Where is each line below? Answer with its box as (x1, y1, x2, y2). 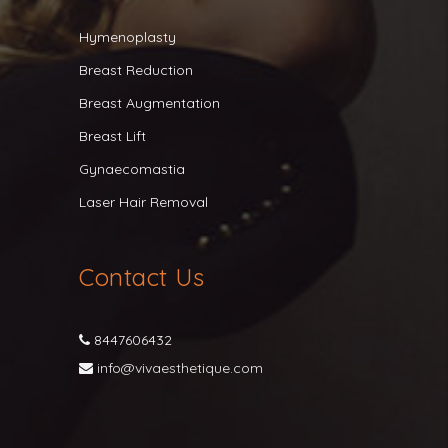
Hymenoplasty (79, 28, 176, 46)
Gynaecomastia (79, 160, 185, 178)
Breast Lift (79, 127, 146, 145)
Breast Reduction (79, 61, 193, 79)
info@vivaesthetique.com (97, 359, 263, 377)
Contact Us (79, 262, 204, 292)
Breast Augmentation (79, 94, 220, 112)
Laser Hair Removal (79, 193, 208, 211)
